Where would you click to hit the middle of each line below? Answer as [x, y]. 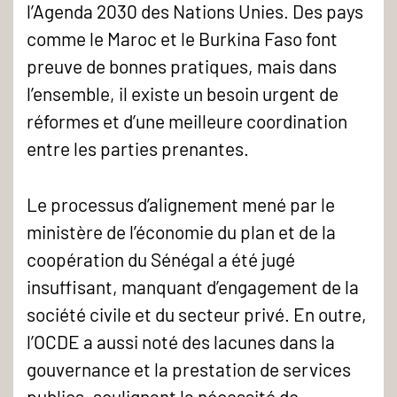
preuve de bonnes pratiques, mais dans [182, 66]
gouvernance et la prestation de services [189, 369]
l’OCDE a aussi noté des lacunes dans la [181, 341]
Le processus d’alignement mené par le [181, 204]
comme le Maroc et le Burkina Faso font [182, 39]
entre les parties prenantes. [138, 149]
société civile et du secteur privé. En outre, [197, 314]
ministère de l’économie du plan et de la [181, 231]
